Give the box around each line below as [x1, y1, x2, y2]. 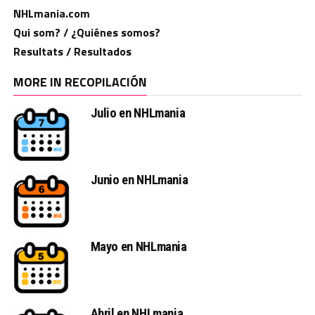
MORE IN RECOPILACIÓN [13, 72, 147, 92]
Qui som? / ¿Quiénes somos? [13, 24, 160, 41]
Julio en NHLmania [90, 105, 186, 121]
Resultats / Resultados [13, 43, 131, 60]
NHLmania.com [13, 5, 90, 22]
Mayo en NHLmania [90, 239, 187, 255]
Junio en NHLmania [90, 172, 188, 188]
